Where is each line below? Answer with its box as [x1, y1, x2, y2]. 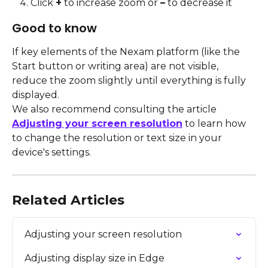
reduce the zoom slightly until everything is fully [12, 74, 248, 86]
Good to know [12, 19, 97, 36]
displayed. [12, 89, 59, 100]
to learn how [182, 117, 248, 129]
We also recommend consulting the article [12, 103, 219, 115]
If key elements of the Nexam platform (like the [12, 45, 242, 57]
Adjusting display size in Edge [25, 252, 165, 264]
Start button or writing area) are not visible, [12, 60, 221, 72]
